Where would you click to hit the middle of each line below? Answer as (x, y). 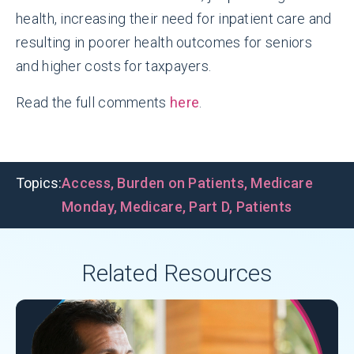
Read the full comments (93, 102)
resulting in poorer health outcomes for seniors (164, 42)
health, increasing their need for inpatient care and (174, 19)
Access (86, 183)
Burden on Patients (181, 183)
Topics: (39, 183)
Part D (209, 207)
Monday (88, 207)
